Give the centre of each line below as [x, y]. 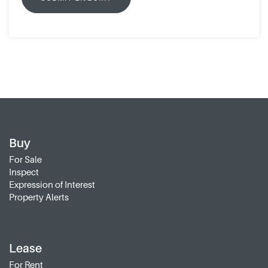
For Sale [25, 159]
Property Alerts [39, 197]
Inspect [24, 172]
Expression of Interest [52, 185]
